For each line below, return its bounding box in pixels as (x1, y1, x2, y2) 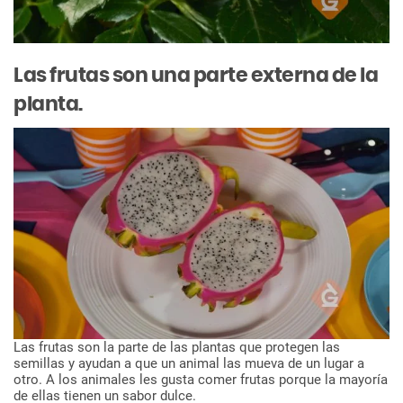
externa (250, 65, 328, 85)
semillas (13, 355, 65, 372)
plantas (192, 339, 236, 356)
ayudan (78, 355, 121, 372)
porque (279, 372, 321, 389)
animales (81, 372, 136, 389)
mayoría (339, 372, 388, 389)
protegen (265, 339, 318, 356)
